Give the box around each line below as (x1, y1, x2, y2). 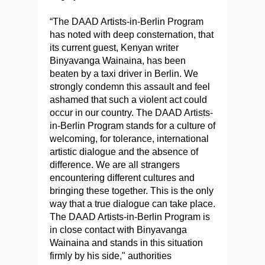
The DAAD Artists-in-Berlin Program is (50, 212, 210, 222)
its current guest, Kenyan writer (50, 43, 179, 53)
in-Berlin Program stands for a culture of (50, 121, 215, 131)
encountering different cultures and (50, 173, 195, 183)
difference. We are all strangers (50, 160, 180, 170)
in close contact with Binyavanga (50, 225, 187, 235)
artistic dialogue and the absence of (50, 147, 198, 157)
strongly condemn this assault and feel (50, 82, 210, 92)
